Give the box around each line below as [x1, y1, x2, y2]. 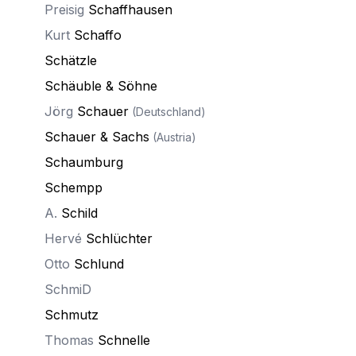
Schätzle [44, 52, 97, 68]
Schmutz [44, 307, 99, 323]
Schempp [44, 180, 103, 195]
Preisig [44, 2, 88, 17]
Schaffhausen [88, 2, 172, 17]
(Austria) [149, 130, 196, 144]
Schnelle [98, 332, 150, 348]
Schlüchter [86, 230, 153, 246]
